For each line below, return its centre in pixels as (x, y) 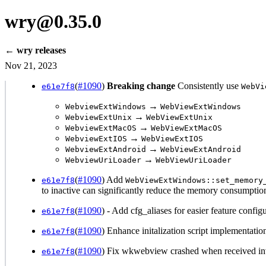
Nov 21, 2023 (31, 66)
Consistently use (208, 86)
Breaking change (141, 86)
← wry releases (35, 50)
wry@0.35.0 (53, 21)
